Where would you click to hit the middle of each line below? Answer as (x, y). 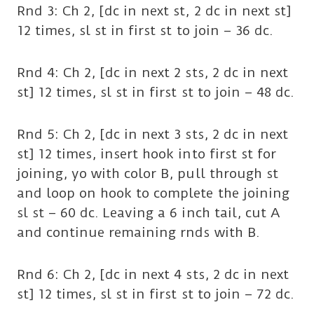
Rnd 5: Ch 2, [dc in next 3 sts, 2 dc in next (152, 134)
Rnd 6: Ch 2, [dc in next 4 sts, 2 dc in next (153, 274)
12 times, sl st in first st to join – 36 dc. (145, 30)
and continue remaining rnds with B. (138, 232)
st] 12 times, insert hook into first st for (146, 153)
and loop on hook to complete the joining (153, 193)
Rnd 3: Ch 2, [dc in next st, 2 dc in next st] (154, 11)
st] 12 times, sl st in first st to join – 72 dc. (156, 294)
